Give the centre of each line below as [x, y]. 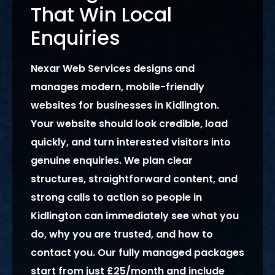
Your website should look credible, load [129, 124]
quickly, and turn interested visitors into [131, 142]
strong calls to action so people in [116, 198]
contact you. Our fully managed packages [137, 253]
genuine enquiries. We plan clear [112, 161]
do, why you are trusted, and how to [122, 234]
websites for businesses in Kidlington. [125, 106]
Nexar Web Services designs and [113, 69]
